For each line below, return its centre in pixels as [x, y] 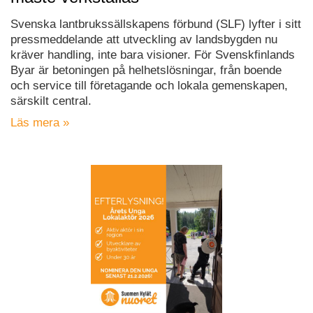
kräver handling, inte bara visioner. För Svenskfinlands [153, 55]
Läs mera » [40, 123]
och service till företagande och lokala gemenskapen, [149, 86]
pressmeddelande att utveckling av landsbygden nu [144, 40]
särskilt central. [51, 101]
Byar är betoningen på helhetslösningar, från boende [146, 71]
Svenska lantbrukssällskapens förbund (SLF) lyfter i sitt [156, 24]
